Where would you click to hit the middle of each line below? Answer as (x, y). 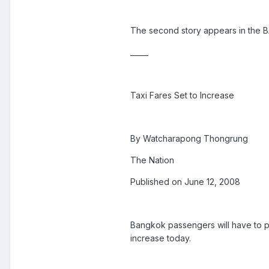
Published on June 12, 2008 (185, 181)
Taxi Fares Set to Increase (182, 95)
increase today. (161, 238)
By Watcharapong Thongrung (189, 138)
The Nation (152, 160)
